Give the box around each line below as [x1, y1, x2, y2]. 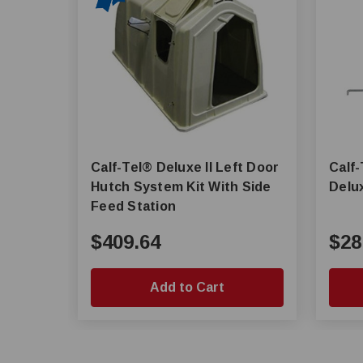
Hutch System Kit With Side [91, 180, 271, 194]
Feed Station [91, 199, 176, 213]
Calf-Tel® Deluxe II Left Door [91, 160, 156, 174]
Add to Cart [150, 280, 224, 294]
